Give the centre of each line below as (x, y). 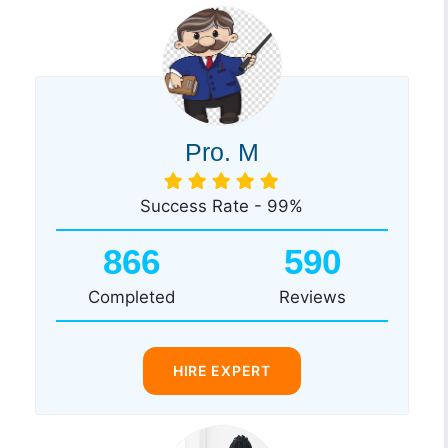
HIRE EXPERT (221, 370)
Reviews (312, 296)
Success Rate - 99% (222, 205)
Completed (131, 296)
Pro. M (221, 151)
